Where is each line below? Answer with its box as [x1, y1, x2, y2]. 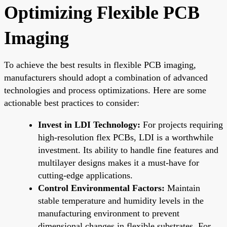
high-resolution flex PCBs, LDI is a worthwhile [38, 132, 213, 142]
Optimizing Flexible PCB [4, 2, 200, 23]
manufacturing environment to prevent [38, 208, 179, 218]
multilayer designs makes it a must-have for [38, 157, 199, 168]
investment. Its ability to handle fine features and [38, 144, 218, 155]
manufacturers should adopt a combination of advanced [4, 72, 208, 83]
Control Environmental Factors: [38, 182, 165, 193]
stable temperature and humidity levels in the [38, 195, 204, 206]
